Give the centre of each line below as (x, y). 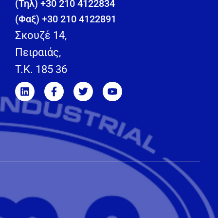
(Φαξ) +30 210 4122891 (66, 19)
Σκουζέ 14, (41, 36)
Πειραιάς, (38, 53)
